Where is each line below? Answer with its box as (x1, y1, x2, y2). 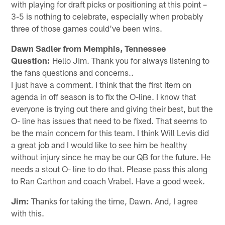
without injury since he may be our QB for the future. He (11, 151, 211, 162)
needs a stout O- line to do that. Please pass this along (11, 163, 208, 174)
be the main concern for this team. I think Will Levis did (11, 127, 209, 138)
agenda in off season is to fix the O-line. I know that (11, 91, 196, 101)
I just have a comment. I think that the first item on (11, 79, 192, 89)
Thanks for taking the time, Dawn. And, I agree (29, 195, 198, 206)
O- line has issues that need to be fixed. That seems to (11, 115, 207, 126)
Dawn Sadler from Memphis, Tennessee (11, 43, 166, 53)
